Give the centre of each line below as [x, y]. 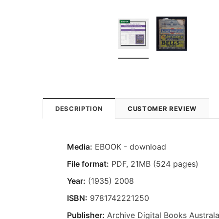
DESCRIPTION [79, 108]
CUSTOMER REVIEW [162, 108]
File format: [88, 164]
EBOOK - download [129, 146]
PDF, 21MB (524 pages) [154, 164]
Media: [80, 146]
